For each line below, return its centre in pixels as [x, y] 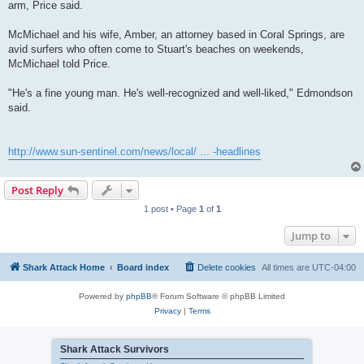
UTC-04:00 [334, 268]
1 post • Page [171, 209]
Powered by [102, 297]
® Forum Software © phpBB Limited [219, 297]
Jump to [311, 236]
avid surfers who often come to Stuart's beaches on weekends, [156, 50]
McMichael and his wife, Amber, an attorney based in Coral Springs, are [176, 35]
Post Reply [37, 191]
